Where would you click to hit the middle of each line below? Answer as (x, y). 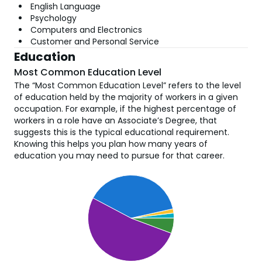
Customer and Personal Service (95, 42)
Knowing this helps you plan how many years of (111, 144)
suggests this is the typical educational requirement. (122, 132)
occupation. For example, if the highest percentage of (125, 109)
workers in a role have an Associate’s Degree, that (116, 120)
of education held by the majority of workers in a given (126, 97)
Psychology (54, 18)
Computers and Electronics (86, 30)
